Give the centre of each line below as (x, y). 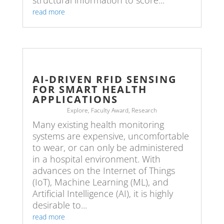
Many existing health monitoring (98, 125)
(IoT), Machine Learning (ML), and (100, 182)
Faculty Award (109, 110)
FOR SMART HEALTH (89, 89)
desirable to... (59, 205)
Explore (77, 110)
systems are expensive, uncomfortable (110, 136)
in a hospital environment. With (96, 159)
